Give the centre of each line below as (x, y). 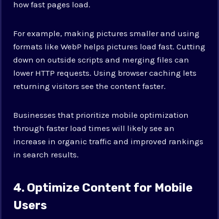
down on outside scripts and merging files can (101, 59)
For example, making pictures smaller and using (107, 33)
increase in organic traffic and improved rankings (109, 141)
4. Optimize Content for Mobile (103, 187)
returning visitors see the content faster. (90, 86)
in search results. (46, 154)
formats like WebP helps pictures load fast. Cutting (109, 46)
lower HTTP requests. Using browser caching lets (105, 73)
